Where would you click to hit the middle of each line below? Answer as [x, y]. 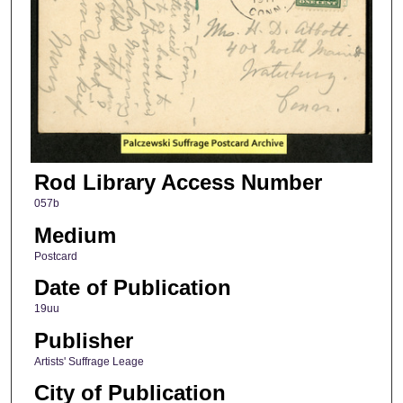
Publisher [83, 340]
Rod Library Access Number [178, 183]
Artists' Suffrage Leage [89, 361]
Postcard [55, 256]
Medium [75, 235]
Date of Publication [132, 288]
